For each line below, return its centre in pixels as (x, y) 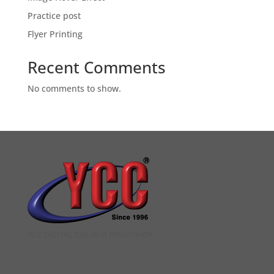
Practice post (54, 16)
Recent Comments (96, 67)
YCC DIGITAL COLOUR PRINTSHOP (90, 234)
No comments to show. (74, 88)
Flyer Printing (55, 34)
